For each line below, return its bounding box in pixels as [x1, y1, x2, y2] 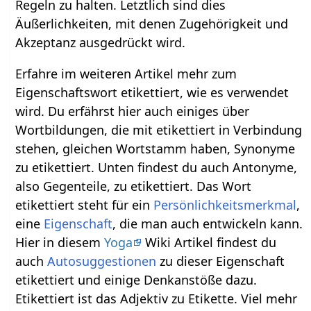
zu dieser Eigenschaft [156, 252, 285, 269]
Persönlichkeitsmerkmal [153, 196, 297, 213]
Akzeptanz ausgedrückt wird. [15, 33, 186, 51]
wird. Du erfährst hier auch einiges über [15, 102, 250, 119]
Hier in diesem [15, 233, 105, 251]
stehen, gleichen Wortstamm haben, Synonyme [15, 140, 296, 157]
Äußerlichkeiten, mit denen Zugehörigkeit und [15, 15, 289, 32]
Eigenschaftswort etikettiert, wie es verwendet [15, 83, 289, 101]
